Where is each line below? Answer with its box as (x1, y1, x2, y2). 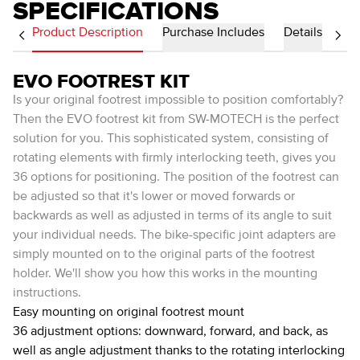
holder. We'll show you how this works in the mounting (13, 268, 317, 280)
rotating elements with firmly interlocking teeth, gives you (13, 152, 336, 165)
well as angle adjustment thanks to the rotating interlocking (13, 345, 345, 358)
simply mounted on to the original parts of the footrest (13, 248, 315, 261)
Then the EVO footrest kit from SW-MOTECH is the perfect (13, 113, 339, 126)
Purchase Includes (162, 27, 264, 39)
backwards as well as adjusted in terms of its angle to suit (13, 210, 332, 223)
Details (284, 27, 322, 39)
